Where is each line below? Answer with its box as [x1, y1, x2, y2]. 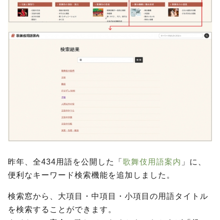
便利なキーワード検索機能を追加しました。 [8, 171, 175, 180]
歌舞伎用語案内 [123, 158, 181, 166]
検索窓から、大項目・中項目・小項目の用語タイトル [8, 192, 208, 201]
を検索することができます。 [8, 205, 116, 214]
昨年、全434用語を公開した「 [8, 158, 123, 166]
